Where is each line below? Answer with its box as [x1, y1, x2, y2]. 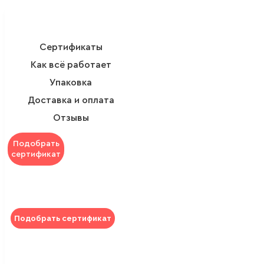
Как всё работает [30, 60, 111, 70]
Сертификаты [39, 42, 103, 52]
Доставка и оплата [27, 95, 114, 105]
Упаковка [49, 77, 93, 87]
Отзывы [52, 113, 89, 123]
